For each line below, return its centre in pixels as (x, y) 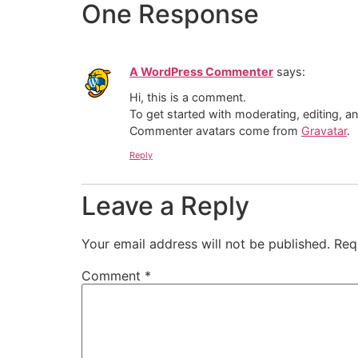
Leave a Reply (165, 205)
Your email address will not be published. (206, 243)
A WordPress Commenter (201, 71)
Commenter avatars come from (215, 131)
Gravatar (324, 131)
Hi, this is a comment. (188, 97)
